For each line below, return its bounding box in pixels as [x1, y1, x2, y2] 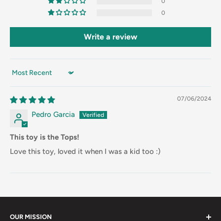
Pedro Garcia [32, 110, 75, 119]
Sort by [9, 73, 34, 82]
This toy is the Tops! [10, 133, 79, 142]
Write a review [84, 32, 137, 42]
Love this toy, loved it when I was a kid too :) [10, 147, 160, 156]
